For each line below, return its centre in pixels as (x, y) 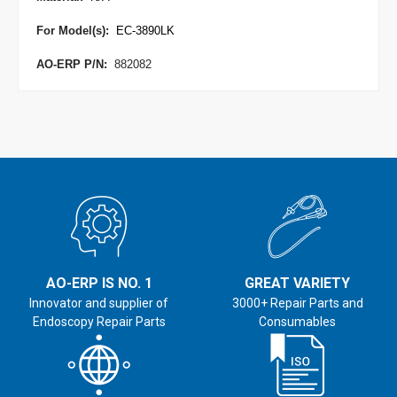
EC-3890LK (145, 30)
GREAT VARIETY (298, 283)
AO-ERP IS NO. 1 (99, 283)
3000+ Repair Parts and (297, 303)
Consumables (298, 322)
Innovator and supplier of (99, 303)
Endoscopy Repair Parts (99, 322)
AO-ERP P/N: (72, 64)
